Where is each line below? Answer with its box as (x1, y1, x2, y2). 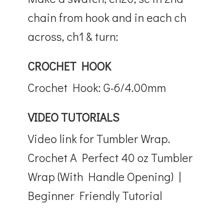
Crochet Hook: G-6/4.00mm (28, 79, 166, 95)
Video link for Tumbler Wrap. (28, 130, 171, 146)
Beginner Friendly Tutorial (28, 187, 163, 203)
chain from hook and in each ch (28, 9, 187, 25)
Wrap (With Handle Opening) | (28, 168, 182, 184)
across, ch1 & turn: (28, 28, 119, 44)
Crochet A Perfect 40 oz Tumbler (28, 149, 193, 165)
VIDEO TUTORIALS (28, 109, 120, 125)
